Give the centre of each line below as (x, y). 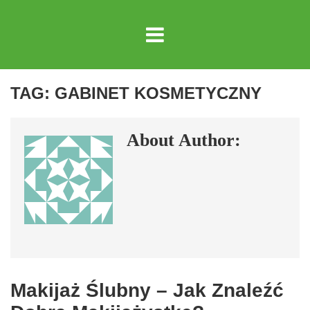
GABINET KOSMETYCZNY (158, 93)
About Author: (184, 140)
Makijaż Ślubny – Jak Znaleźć (147, 290)
